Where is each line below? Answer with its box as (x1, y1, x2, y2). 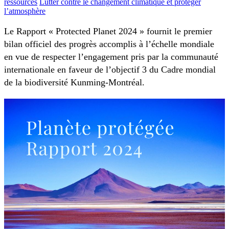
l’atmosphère (4, 6, 45, 15)
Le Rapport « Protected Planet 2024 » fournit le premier (4, 26, 212, 37)
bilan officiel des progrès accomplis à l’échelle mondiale (4, 39, 214, 50)
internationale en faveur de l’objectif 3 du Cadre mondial (4, 64, 216, 75)
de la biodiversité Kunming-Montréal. (4, 77, 145, 88)
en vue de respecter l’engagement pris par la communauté (4, 52, 218, 62)
